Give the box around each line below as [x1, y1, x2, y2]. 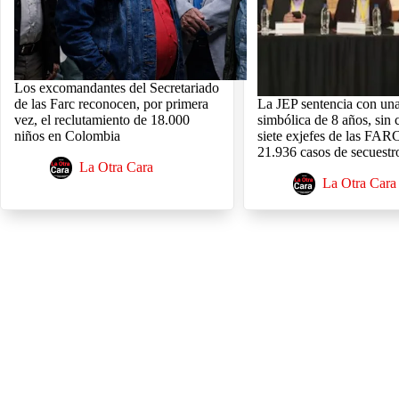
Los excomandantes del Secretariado [14, 80, 219, 96]
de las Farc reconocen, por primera [14, 96, 208, 112]
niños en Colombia [14, 128, 120, 144]
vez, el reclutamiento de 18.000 [14, 112, 190, 128]
